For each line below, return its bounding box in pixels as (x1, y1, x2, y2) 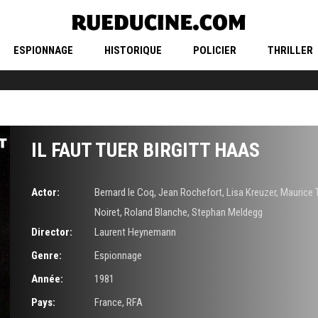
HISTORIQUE (104, 44, 162, 57)
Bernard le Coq (94, 186, 154, 199)
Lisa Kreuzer (226, 186, 276, 199)
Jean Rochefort (158, 186, 222, 199)
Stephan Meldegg (191, 206, 263, 219)
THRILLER (267, 44, 313, 57)
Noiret (94, 206, 120, 219)
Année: (31, 273, 63, 286)
